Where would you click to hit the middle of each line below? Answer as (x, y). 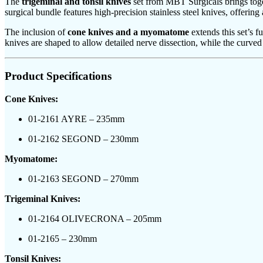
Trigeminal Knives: (43, 198)
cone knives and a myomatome (128, 32)
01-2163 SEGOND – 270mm (83, 178)
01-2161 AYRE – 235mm (76, 119)
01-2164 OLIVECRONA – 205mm (95, 218)
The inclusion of (36, 32)
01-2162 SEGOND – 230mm (83, 139)
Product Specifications (58, 76)
